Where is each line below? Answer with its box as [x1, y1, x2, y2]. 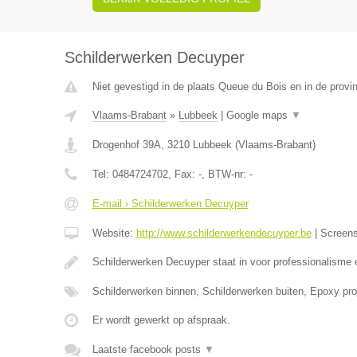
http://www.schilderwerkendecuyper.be [135, 227, 312, 239]
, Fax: [167, 168, 198, 180]
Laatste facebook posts [92, 343, 204, 355]
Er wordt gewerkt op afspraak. [92, 314, 230, 326]
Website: [92, 227, 136, 239]
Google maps [226, 109, 291, 121]
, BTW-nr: [201, 168, 249, 180]
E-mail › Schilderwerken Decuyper [92, 198, 249, 210]
